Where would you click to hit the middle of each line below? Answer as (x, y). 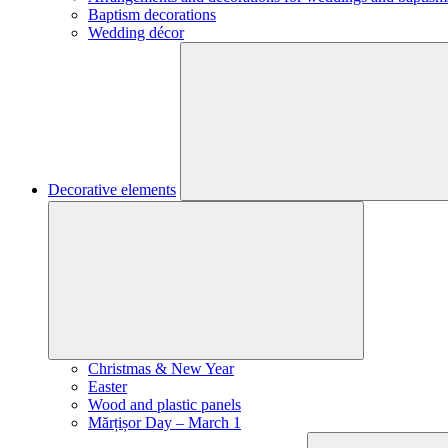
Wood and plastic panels (164, 404)
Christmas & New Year (161, 368)
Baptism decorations (152, 14)
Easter (107, 386)
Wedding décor (136, 32)
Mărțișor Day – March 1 (164, 422)
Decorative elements (112, 189)
